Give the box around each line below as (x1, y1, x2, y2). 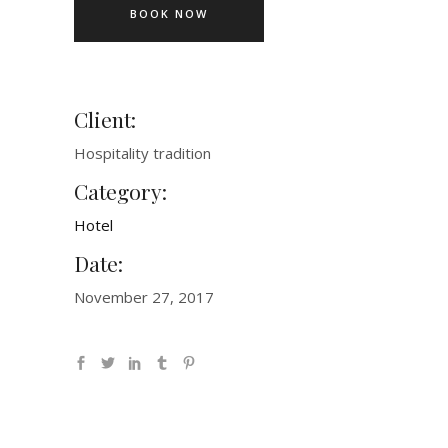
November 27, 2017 (74, 287, 214, 307)
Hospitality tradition (74, 143, 211, 163)
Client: (74, 105, 136, 133)
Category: (74, 177, 167, 205)
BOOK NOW (130, 6, 208, 21)
